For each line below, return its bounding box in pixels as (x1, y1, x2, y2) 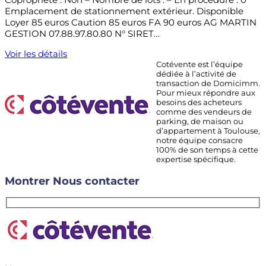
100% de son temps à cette (156, 145, 258, 155)
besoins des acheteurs (156, 97, 242, 107)
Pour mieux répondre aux (156, 88, 255, 98)
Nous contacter (53, 174, 140, 187)
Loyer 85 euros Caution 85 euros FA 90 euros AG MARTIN (5, 17, 256, 28)
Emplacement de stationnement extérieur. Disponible (5, 5, 243, 17)
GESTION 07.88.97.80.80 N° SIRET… (5, 28, 160, 40)
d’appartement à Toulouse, (156, 126, 260, 136)
